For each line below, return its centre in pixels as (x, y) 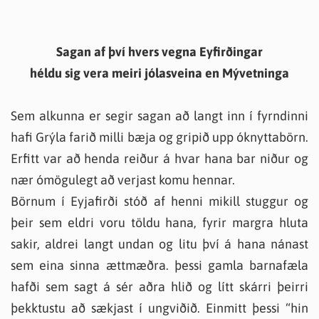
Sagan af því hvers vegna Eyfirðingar (159, 52)
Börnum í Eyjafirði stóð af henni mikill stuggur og (159, 201)
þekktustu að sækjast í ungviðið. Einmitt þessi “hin (159, 308)
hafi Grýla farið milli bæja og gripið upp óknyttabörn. (159, 137)
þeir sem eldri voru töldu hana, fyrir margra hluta (159, 223)
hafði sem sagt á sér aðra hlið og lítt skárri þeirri (159, 287)
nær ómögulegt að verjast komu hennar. (123, 180)
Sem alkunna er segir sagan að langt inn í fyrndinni (159, 116)
